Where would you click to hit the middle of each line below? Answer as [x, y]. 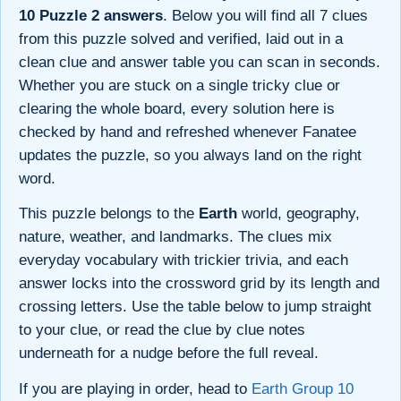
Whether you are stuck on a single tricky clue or [179, 85]
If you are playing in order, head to [135, 388]
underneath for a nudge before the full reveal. [169, 354]
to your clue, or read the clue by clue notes [162, 330]
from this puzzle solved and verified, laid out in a [181, 38]
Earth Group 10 [303, 388]
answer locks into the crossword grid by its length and [199, 284]
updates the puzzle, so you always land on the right [190, 155]
